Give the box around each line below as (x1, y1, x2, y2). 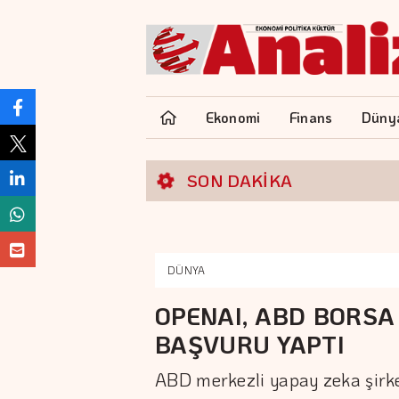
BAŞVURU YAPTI (155, 329, 345, 360)
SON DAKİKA (187, 169, 293, 191)
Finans (289, 108, 333, 126)
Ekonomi (205, 108, 261, 126)
